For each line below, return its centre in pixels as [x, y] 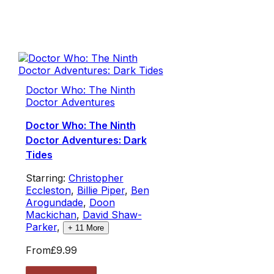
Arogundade [54, 202]
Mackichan [51, 214]
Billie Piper [101, 190]
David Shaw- [112, 214]
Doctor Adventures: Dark [86, 140]
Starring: [47, 178]
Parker [41, 227]
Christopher [96, 178]
